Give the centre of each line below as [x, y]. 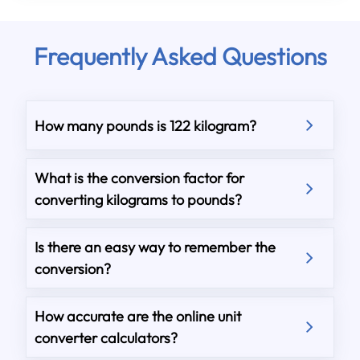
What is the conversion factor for [140, 178]
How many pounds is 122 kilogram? [146, 125]
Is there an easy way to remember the [155, 247]
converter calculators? [106, 338]
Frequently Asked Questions [180, 56]
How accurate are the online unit [138, 316]
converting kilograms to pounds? [139, 200]
